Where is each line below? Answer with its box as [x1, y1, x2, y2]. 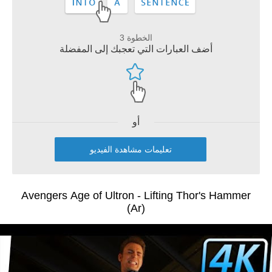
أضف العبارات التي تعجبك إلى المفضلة [59, 44, 212, 54]
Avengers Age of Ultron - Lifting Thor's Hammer [21, 189, 251, 202]
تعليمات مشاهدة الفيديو [89, 143, 172, 155]
